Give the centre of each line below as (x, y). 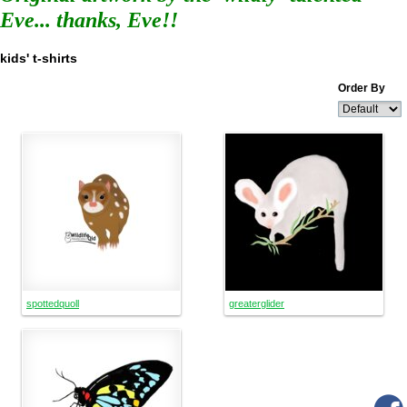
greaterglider (257, 303)
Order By (362, 88)
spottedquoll (53, 303)
